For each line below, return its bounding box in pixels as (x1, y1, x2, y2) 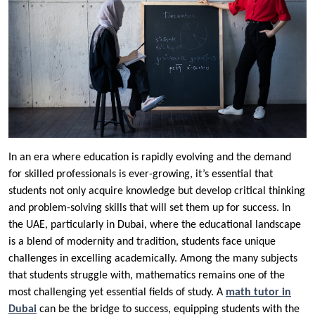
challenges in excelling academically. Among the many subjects (8, 252, 297, 264)
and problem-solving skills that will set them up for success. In (8, 202, 290, 214)
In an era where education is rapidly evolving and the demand (8, 151, 291, 163)
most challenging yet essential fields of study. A (8, 286, 226, 298)
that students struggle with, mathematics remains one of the (8, 269, 285, 281)
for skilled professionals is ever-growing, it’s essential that (8, 168, 273, 180)
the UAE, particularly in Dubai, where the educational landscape (8, 219, 301, 231)
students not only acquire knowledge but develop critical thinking (8, 185, 305, 197)
